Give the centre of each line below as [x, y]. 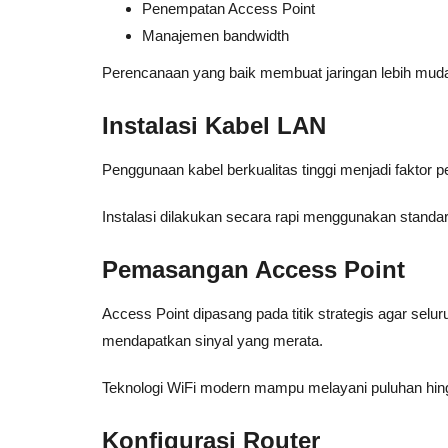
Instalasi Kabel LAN [214, 125]
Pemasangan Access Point [253, 269]
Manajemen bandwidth [215, 35]
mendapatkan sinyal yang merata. [212, 340]
